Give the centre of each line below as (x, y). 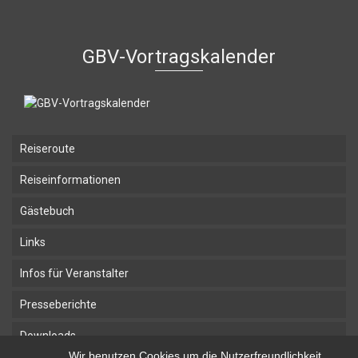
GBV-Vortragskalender (179, 56)
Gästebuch (47, 211)
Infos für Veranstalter (74, 273)
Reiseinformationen (70, 179)
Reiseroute (48, 148)
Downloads (48, 335)
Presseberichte (58, 304)
